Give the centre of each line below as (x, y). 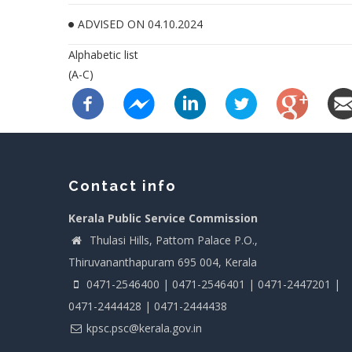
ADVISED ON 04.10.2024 (140, 24)
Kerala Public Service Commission (163, 218)
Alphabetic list (103, 55)
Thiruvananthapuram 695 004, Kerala (163, 262)
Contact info (123, 185)
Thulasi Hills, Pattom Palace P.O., (172, 240)
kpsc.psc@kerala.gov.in (144, 328)
